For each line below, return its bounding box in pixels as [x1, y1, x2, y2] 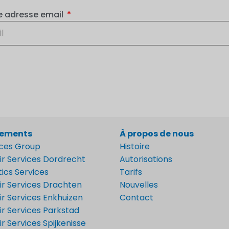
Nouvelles [120, 178, 158, 191]
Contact [120, 191, 153, 203]
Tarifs [120, 166, 142, 178]
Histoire [120, 140, 150, 152]
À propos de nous [120, 127, 194, 140]
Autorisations [120, 153, 172, 165]
